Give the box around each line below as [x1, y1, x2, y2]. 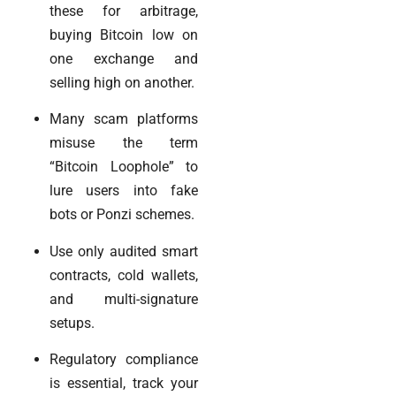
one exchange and [49, 49, 198, 67]
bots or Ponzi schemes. [49, 206, 194, 224]
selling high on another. [49, 73, 194, 91]
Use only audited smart [49, 242, 198, 260]
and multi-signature [49, 290, 198, 308]
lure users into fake [49, 182, 198, 200]
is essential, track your [49, 375, 198, 392]
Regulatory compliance [49, 351, 198, 369]
